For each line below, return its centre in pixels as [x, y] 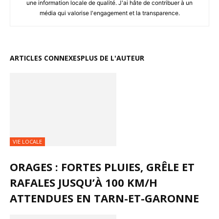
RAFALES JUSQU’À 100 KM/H [84, 183]
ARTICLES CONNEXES [45, 58]
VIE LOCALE [27, 142]
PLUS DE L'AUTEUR [112, 58]
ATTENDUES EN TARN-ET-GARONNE [104, 198]
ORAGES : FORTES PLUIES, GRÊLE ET [102, 167]
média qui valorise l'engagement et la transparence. [109, 13]
